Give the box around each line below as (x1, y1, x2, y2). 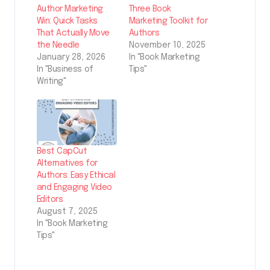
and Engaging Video (37, 183, 112, 192)
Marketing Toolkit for (129, 17, 208, 26)
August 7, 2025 (37, 207, 98, 216)
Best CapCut (37, 147, 87, 156)
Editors (37, 195, 63, 204)
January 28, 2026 (37, 53, 105, 62)
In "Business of (37, 65, 93, 74)
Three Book (129, 5, 171, 14)
